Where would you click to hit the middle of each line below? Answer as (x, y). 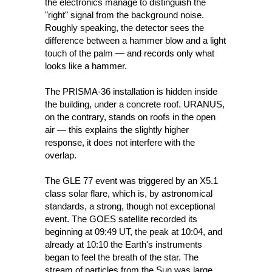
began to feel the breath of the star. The (122, 257)
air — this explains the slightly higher (117, 130)
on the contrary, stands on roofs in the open (130, 117)
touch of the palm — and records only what (130, 53)
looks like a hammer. (87, 66)
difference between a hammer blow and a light (135, 40)
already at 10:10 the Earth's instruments (124, 244)
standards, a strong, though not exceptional (130, 206)
